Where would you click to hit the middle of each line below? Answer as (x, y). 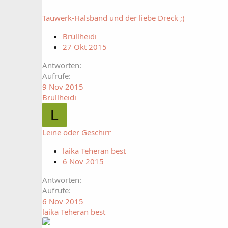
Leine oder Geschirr (77, 132)
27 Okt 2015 (85, 47)
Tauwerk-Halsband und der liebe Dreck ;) (113, 18)
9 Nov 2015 (63, 87)
